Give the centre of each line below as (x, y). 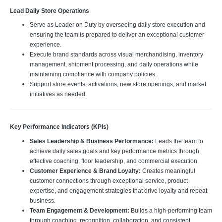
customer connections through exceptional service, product (109, 181)
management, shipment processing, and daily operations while (114, 64)
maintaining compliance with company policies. (93, 74)
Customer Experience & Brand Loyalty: (86, 171)
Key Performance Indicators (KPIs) (59, 127)
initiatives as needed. (58, 94)
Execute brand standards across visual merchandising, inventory (116, 55)
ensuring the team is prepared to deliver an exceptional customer (117, 35)
